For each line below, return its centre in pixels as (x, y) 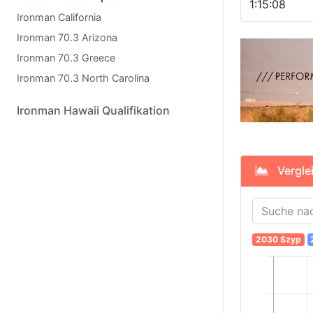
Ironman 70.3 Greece (66, 58)
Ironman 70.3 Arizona (67, 37)
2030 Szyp (278, 240)
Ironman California (59, 17)
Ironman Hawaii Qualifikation (93, 110)
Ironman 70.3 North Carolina (83, 78)
